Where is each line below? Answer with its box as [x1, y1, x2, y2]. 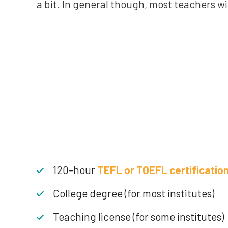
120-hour [53, 163, 95, 176]
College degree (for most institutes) [53, 187, 214, 199]
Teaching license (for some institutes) [53, 210, 224, 223]
